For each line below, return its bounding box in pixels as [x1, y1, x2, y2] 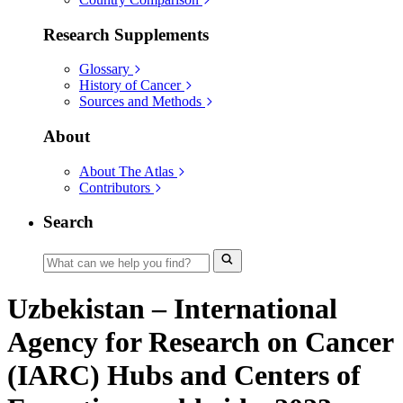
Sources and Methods [79, 94, 201, 110]
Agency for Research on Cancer [7, 325, 393, 358]
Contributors [79, 179, 150, 195]
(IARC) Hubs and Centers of [7, 358, 361, 391]
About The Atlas [79, 163, 174, 179]
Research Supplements [43, 24, 209, 44]
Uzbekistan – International [7, 291, 337, 325]
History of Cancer [79, 77, 181, 94]
